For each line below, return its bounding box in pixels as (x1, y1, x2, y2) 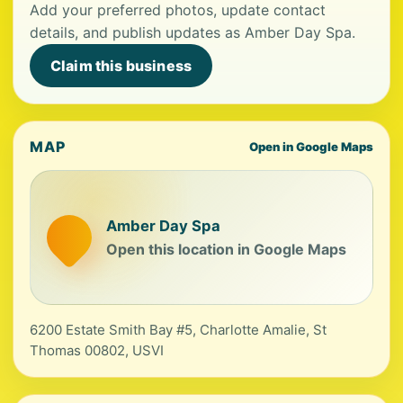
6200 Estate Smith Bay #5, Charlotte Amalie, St (30, 321, 327, 338)
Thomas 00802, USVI (30, 342, 164, 359)
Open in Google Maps (249, 139, 373, 154)
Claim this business (50, 57, 193, 75)
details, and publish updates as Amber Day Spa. (30, 23, 355, 41)
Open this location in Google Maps (106, 239, 346, 258)
